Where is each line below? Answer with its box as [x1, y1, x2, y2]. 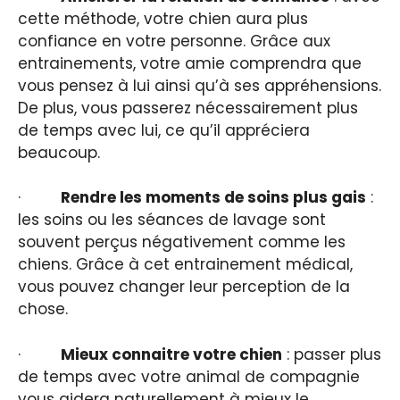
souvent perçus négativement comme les [18, 231, 346, 254]
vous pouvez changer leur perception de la [18, 276, 350, 298]
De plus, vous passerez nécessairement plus [18, 96, 358, 119]
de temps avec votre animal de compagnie [18, 365, 360, 387]
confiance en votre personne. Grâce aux [18, 29, 330, 52]
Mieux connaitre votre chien [61, 343, 282, 365]
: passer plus [282, 343, 381, 365]
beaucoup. [18, 141, 100, 163]
